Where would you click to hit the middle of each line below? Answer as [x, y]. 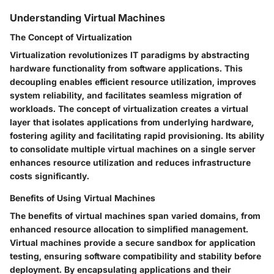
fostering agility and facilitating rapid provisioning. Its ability [137, 135]
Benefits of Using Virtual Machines [83, 198]
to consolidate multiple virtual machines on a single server [133, 149]
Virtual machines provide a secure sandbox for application [133, 242]
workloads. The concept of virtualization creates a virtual [129, 108]
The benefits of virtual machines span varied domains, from [135, 215]
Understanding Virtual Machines [87, 17]
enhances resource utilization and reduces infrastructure [130, 162]
